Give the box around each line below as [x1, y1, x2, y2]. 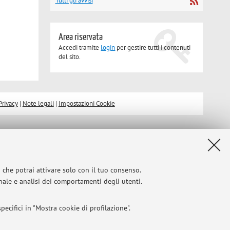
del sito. [59, 52, 81, 61]
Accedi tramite [59, 43, 101, 52]
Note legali [22, 99, 54, 108]
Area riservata [59, 32, 103, 42]
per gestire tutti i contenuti [115, 43, 191, 52]
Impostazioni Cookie [58, 99, 115, 108]
